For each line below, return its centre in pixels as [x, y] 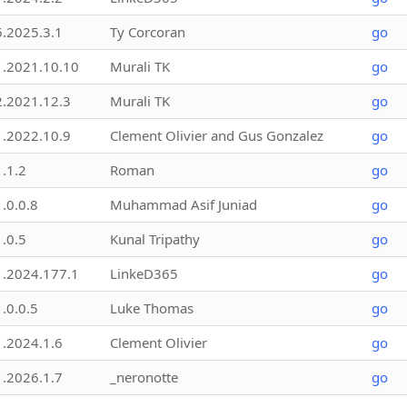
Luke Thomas [152, 308]
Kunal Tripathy [155, 238]
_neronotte [144, 377]
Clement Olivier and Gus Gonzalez [217, 135]
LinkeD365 [144, 273]
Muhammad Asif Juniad [184, 204]
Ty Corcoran [148, 31]
